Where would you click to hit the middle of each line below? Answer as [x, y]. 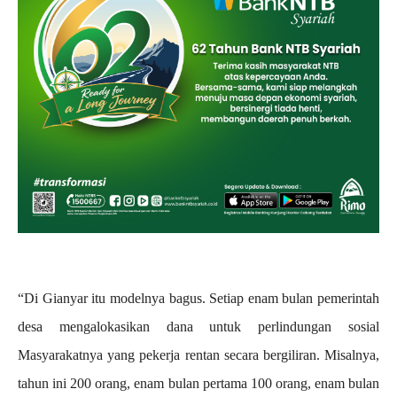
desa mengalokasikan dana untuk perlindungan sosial [198, 326]
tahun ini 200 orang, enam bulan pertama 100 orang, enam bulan [198, 383]
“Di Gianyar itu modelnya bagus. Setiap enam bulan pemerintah [198, 298]
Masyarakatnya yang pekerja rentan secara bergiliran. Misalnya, [198, 354]
